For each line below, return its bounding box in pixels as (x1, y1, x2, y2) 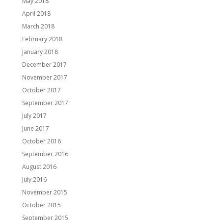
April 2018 (22, 9, 51, 18)
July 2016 (22, 175, 47, 184)
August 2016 (22, 163, 56, 171)
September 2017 (22, 99, 68, 108)
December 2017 (22, 60, 67, 69)
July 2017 (22, 111, 47, 120)
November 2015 (22, 188, 67, 197)
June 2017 (22, 124, 49, 133)
